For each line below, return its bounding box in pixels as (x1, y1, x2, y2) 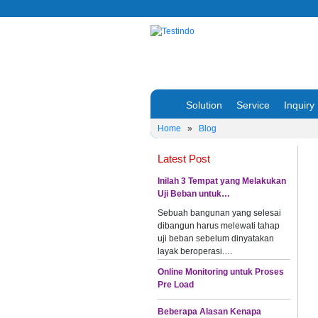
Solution (186, 99, 222, 111)
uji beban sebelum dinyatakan (158, 233, 274, 243)
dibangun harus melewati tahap (158, 220, 280, 231)
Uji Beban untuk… (158, 188, 230, 199)
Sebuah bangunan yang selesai (158, 207, 281, 218)
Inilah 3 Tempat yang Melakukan (158, 175, 286, 186)
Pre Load (158, 279, 194, 290)
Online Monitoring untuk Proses (158, 266, 284, 277)
